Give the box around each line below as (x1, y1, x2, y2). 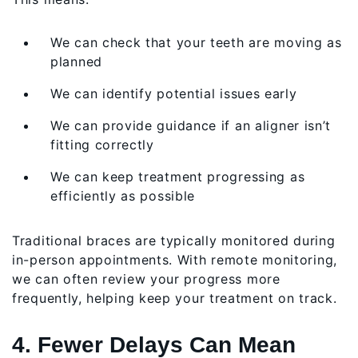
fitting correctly (50, 136, 154, 153)
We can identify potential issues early (50, 85, 297, 101)
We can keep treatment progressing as (50, 168, 305, 185)
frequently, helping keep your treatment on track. (12, 289, 337, 306)
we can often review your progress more (12, 270, 280, 287)
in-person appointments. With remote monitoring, (12, 251, 337, 268)
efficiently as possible (50, 187, 196, 204)
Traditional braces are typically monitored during (12, 232, 336, 249)
